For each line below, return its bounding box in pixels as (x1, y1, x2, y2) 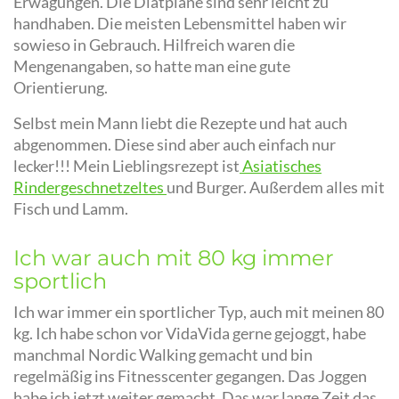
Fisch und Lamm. (13, 199, 128, 219)
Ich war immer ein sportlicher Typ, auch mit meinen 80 (13, 303, 384, 322)
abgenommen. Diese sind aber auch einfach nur (13, 135, 336, 155)
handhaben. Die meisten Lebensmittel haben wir (13, 14, 346, 34)
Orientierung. (13, 78, 110, 98)
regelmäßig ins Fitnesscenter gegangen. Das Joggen (13, 367, 367, 387)
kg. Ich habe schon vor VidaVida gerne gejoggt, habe (13, 324, 366, 344)
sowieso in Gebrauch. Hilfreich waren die (13, 36, 295, 55)
